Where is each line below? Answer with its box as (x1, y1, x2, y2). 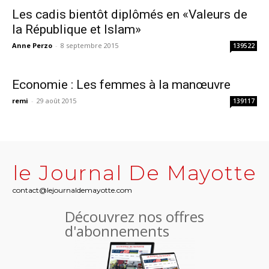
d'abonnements (65, 220, 169, 241)
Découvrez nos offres (65, 206, 204, 226)
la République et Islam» (12, 22, 141, 37)
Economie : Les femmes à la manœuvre (12, 77, 231, 92)
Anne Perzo (12, 40, 52, 50)
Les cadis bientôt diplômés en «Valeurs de (12, 7, 247, 22)
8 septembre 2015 (61, 40, 118, 50)
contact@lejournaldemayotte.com (12, 185, 132, 195)
